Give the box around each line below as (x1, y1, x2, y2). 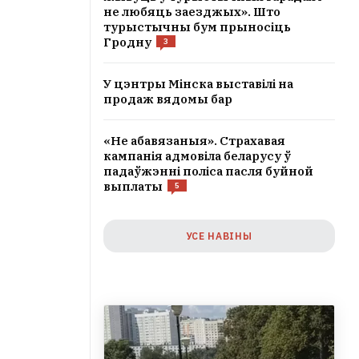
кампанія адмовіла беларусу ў (103, 148, 291, 163)
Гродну (103, 34, 151, 50)
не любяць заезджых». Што (103, 4, 280, 19)
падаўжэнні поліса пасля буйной (103, 163, 313, 179)
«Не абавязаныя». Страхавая (103, 133, 285, 148)
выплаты (103, 179, 163, 194)
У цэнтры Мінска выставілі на (103, 76, 293, 91)
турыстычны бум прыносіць (103, 19, 291, 34)
